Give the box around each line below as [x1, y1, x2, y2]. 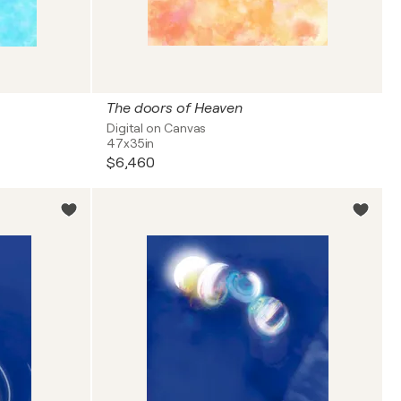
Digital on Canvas [107, 121, 207, 135]
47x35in [107, 136, 155, 150]
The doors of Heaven [107, 100, 243, 116]
